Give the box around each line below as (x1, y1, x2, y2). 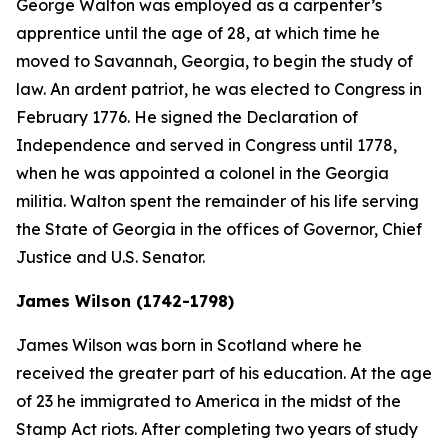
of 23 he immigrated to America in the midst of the (16, 391, 401, 411)
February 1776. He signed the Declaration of (16, 107, 358, 127)
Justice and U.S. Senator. (16, 247, 205, 267)
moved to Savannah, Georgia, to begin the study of (16, 51, 413, 71)
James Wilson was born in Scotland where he (16, 335, 362, 355)
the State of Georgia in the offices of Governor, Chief (16, 219, 422, 239)
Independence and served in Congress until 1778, (16, 135, 397, 155)
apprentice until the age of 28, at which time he (16, 23, 380, 43)
